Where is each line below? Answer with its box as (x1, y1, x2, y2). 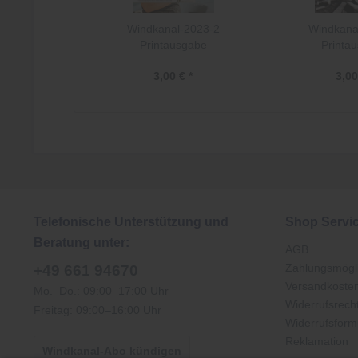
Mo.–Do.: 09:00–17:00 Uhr (34, 284, 169, 297)
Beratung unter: (34, 236, 129, 249)
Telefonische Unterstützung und (34, 215, 229, 229)
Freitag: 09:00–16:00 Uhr (34, 304, 161, 316)
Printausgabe (139, 38, 207, 51)
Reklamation (285, 335, 348, 348)
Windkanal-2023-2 (126, 22, 220, 35)
